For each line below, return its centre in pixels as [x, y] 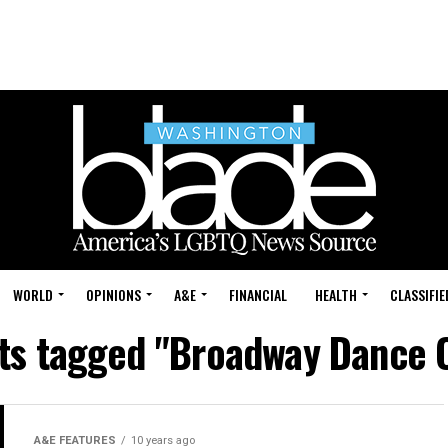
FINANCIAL [258, 294]
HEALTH [336, 294]
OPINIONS [113, 294]
